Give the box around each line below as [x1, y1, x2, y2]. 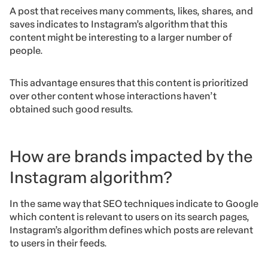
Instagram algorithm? [10, 167, 172, 188]
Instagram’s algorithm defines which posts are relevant [10, 224, 253, 236]
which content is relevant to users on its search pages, [10, 211, 249, 223]
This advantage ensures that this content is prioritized [10, 77, 248, 89]
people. [10, 45, 43, 57]
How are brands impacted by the [10, 147, 253, 167]
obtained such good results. [10, 103, 133, 115]
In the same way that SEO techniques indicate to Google [10, 198, 258, 210]
